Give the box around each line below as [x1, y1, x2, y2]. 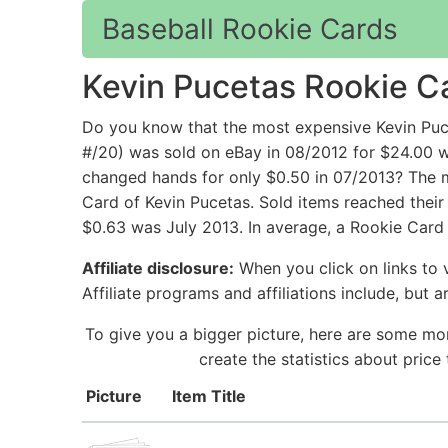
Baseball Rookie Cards [102, 12, 398, 46]
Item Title [172, 386, 246, 407]
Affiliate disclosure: [82, 258, 234, 279]
